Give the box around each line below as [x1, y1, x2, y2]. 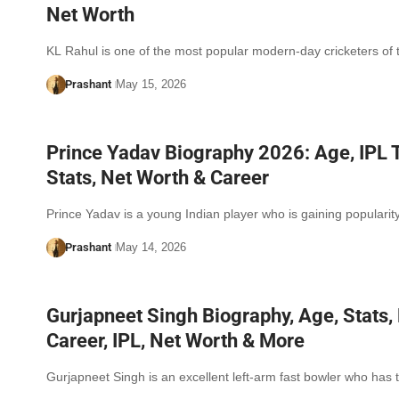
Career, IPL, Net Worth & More [46, 330, 305, 352]
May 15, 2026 [115, 77, 186, 92]
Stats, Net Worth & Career [46, 167, 269, 190]
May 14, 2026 [115, 240, 186, 255]
